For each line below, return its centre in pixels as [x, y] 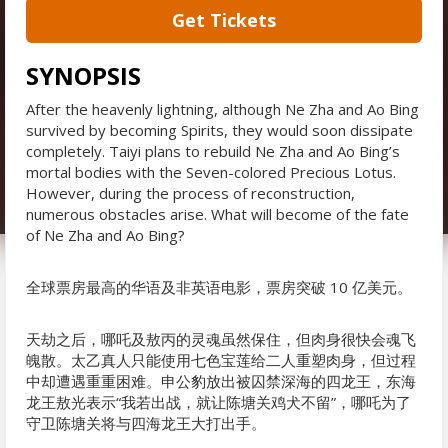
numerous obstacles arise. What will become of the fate [217, 214]
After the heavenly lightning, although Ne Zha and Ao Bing [222, 109]
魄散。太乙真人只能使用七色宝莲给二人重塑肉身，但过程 [221, 360]
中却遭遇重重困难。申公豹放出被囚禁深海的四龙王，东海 [221, 381]
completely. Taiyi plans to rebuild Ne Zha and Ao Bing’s [213, 151]
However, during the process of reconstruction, [190, 193]
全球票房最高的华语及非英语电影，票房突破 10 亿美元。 [219, 287]
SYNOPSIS [83, 75]
